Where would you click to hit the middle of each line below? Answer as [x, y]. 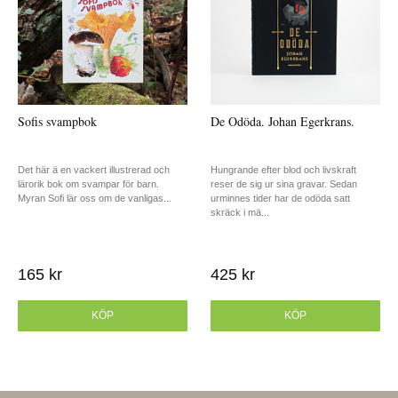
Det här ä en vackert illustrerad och [94, 169]
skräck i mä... [239, 212]
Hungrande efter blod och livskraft [283, 169]
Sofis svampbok [58, 121]
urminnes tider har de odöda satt [280, 198]
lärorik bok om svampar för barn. [89, 183]
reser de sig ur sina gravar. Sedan [283, 183]
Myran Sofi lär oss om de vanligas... [95, 198]
